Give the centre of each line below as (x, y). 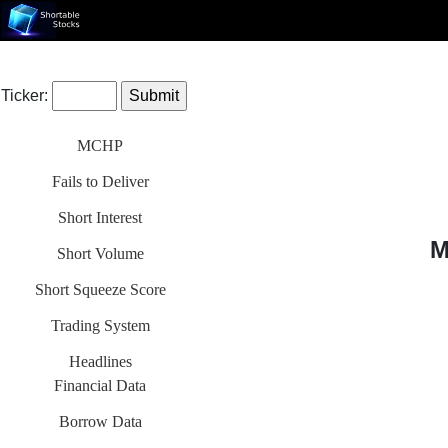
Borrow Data (100, 421)
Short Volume (100, 253)
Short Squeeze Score (100, 289)
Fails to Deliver (100, 181)
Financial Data (100, 385)
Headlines (100, 361)
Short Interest (100, 217)
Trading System (100, 325)
